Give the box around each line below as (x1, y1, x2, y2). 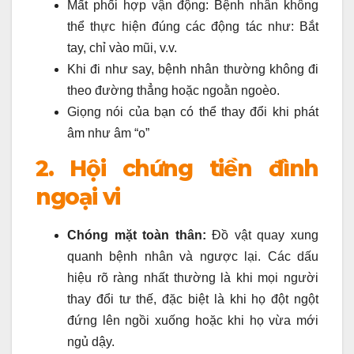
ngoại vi (36, 183, 120, 210)
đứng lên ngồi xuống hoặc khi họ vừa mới (67, 314, 318, 328)
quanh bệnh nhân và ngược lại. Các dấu (67, 250, 318, 264)
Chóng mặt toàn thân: (67, 228, 206, 243)
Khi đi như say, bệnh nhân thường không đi (67, 62, 318, 76)
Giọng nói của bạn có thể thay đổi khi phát (67, 104, 318, 119)
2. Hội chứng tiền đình (36, 154, 318, 182)
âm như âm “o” (67, 126, 149, 140)
